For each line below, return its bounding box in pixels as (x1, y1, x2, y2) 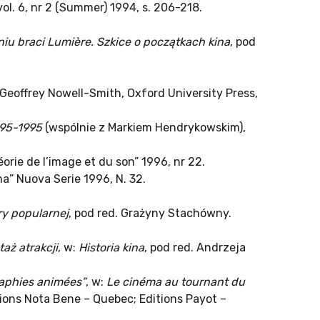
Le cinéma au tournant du (106, 275, 245, 289)
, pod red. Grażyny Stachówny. (69, 206, 231, 221)
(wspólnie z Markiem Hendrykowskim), (42, 121, 246, 135)
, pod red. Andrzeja (144, 241, 246, 255)
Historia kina (79, 241, 144, 255)
